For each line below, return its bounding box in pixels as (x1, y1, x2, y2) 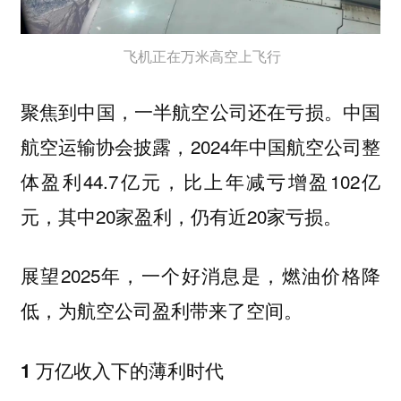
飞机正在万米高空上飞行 (120, 46, 281, 67)
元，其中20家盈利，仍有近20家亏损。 (20, 201, 347, 229)
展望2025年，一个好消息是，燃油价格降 (20, 261, 381, 289)
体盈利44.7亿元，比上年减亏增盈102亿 (20, 166, 381, 194)
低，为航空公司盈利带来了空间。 (20, 296, 308, 324)
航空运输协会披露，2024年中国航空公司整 (20, 132, 381, 159)
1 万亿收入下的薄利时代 (20, 357, 224, 384)
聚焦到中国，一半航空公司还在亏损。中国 (20, 97, 381, 124)
